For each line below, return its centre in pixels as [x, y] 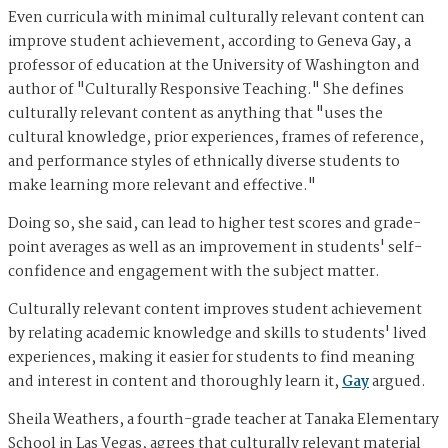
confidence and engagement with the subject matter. [194, 271]
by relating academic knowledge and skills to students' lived [217, 333]
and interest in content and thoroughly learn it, [175, 381]
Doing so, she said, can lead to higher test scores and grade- [214, 223]
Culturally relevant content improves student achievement [215, 309]
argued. [400, 381]
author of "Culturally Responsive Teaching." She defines [206, 89]
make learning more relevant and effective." [162, 185]
